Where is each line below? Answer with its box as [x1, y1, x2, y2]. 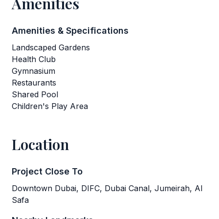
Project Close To [12, 166, 83, 176]
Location [12, 134, 69, 154]
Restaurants [12, 78, 56, 88]
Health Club [12, 54, 56, 64]
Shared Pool [12, 89, 58, 99]
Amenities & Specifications [12, 25, 129, 36]
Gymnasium [12, 66, 55, 76]
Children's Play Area [12, 101, 88, 111]
